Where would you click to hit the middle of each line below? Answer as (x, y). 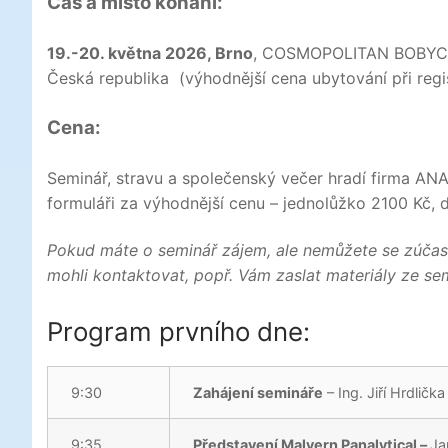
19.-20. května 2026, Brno (150, 52)
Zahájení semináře (258, 393)
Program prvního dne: (178, 332)
